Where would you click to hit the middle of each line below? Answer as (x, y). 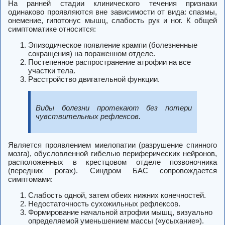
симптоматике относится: (52, 29)
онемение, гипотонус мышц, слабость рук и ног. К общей (113, 21)
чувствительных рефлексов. (88, 117)
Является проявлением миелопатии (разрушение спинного (113, 145)
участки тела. (52, 71)
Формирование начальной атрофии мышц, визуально (120, 212)
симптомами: (30, 179)
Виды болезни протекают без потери (114, 108)
